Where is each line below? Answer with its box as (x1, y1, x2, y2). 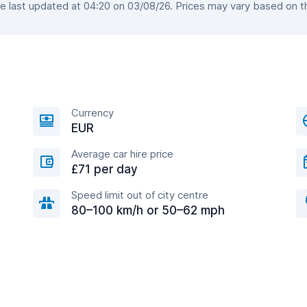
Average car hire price (71, 147, 173, 160)
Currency (71, 106, 114, 119)
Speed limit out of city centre (71, 188, 208, 201)
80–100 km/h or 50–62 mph (71, 204, 225, 217)
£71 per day (71, 162, 138, 176)
